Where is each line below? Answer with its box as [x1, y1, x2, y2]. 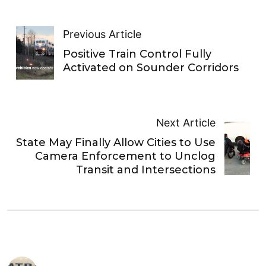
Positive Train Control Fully [63, 47, 212, 61]
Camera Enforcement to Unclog [35, 150, 216, 163]
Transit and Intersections [76, 163, 216, 177]
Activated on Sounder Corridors [63, 61, 239, 74]
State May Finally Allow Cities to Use [16, 136, 216, 150]
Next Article [156, 116, 216, 129]
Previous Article [63, 27, 142, 40]
